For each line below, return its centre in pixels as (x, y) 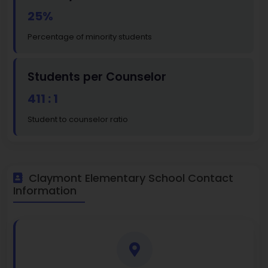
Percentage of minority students (90, 37)
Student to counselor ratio (78, 120)
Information (45, 191)
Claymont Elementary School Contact (130, 178)
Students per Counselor (97, 77)
